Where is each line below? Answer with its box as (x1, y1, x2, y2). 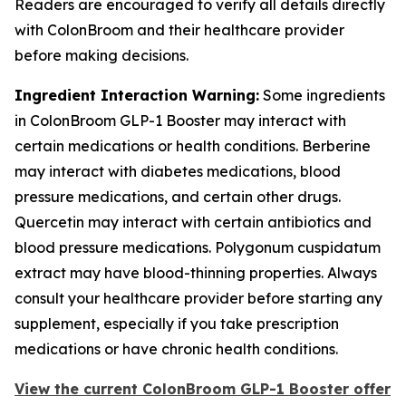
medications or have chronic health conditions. (14, 340, 338, 358)
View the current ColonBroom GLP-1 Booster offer (14, 380, 391, 398)
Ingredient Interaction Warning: (14, 86, 259, 104)
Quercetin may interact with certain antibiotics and (14, 213, 372, 231)
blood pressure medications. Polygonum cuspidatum (14, 238, 381, 256)
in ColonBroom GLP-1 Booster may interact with (14, 111, 346, 130)
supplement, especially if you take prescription (14, 314, 339, 333)
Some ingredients (259, 86, 385, 104)
